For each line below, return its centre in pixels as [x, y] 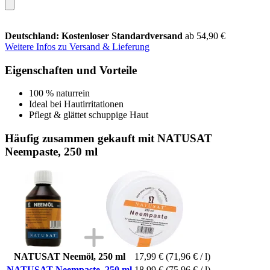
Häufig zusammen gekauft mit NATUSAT [108, 138]
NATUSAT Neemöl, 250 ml [69, 256]
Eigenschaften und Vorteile [71, 70]
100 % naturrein [59, 93]
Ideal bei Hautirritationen [76, 104]
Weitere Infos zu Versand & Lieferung [77, 46]
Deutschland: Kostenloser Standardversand [95, 36]
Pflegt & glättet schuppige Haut [89, 115]
